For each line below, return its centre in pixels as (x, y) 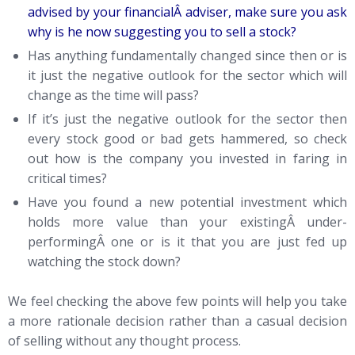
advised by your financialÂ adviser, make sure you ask (187, 11)
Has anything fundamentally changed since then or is (187, 55)
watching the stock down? (104, 261)
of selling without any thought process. (124, 340)
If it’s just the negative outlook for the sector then (187, 118)
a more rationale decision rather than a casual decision (177, 321)
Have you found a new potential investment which (187, 202)
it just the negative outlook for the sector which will (187, 75)
